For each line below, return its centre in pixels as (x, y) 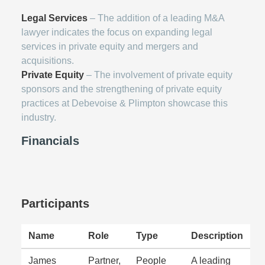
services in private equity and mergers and (110, 46)
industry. (39, 117)
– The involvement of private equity (158, 75)
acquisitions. (48, 60)
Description (217, 235)
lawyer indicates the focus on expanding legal (117, 32)
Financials (50, 140)
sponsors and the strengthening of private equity (122, 89)
